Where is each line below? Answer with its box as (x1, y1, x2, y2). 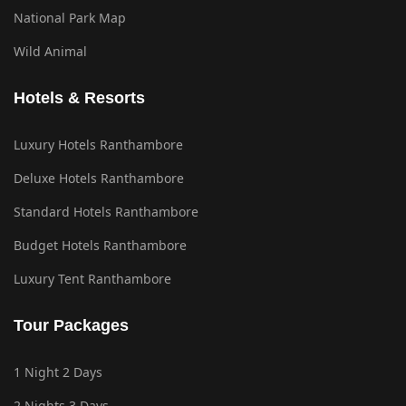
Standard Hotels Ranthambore (14, 203, 198, 221)
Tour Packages (14, 316, 129, 335)
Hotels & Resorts (14, 89, 145, 108)
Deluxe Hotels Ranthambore (14, 169, 184, 188)
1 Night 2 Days (14, 363, 102, 382)
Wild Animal (14, 43, 87, 61)
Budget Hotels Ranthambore (14, 237, 187, 255)
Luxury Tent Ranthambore (14, 270, 171, 288)
